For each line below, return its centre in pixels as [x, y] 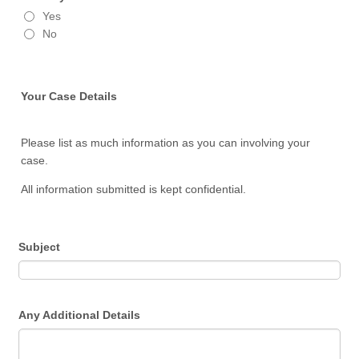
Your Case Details [69, 96]
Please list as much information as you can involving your [166, 143]
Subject [40, 247]
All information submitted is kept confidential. [134, 189]
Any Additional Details [80, 315]
